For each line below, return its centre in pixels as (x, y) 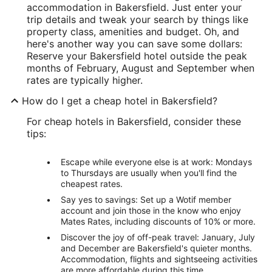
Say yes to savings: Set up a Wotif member (146, 199)
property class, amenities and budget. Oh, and (133, 31)
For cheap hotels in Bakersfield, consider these (134, 121)
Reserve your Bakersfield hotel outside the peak (137, 56)
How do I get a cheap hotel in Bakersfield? (120, 100)
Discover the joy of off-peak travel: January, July (158, 237)
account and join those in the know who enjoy (151, 210)
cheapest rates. (92, 183)
